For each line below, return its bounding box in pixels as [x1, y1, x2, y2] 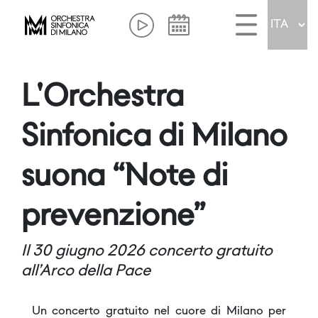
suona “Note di [21, 163, 228, 192]
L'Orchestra [21, 83, 184, 113]
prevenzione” [21, 202, 206, 232]
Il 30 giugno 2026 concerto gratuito [21, 244, 273, 259]
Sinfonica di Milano [21, 123, 287, 153]
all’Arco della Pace [21, 264, 150, 279]
